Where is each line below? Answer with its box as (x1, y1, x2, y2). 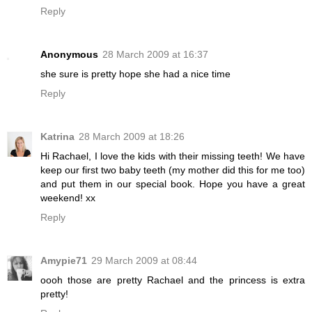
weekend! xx (40, 192, 95, 203)
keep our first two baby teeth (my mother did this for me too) (40, 164, 305, 175)
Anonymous (40, 49, 98, 60)
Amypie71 (40, 254, 87, 266)
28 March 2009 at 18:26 (79, 130, 185, 142)
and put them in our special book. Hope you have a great (40, 178, 305, 189)
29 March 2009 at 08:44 (91, 254, 197, 266)
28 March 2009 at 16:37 (102, 49, 208, 60)
